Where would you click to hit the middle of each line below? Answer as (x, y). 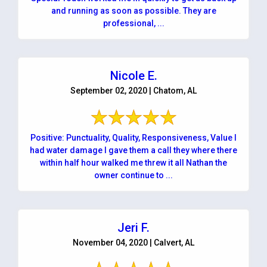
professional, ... (133, 23)
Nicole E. (133, 75)
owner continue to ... (133, 175)
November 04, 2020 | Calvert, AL (133, 242)
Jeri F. (133, 227)
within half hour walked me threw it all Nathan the (133, 162)
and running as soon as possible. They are (133, 10)
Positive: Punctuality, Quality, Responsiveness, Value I (133, 137)
